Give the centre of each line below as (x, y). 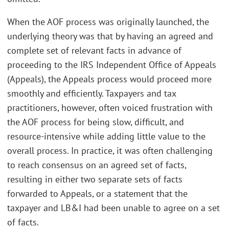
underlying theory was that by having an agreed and (110, 36)
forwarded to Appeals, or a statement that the (97, 193)
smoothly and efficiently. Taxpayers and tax (91, 93)
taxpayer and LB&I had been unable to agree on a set (113, 208)
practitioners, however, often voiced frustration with (110, 108)
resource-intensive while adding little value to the (106, 136)
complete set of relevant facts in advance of (94, 50)
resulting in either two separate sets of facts (95, 179)
